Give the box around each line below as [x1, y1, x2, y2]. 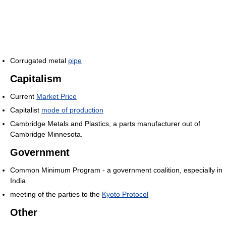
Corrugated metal [10, 56, 68, 65]
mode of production [41, 106, 103, 114]
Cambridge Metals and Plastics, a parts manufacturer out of [10, 120, 200, 128]
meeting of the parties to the [10, 190, 102, 198]
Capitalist [10, 106, 41, 114]
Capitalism [10, 73, 62, 84]
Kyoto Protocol [102, 190, 148, 198]
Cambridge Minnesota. [10, 130, 83, 138]
